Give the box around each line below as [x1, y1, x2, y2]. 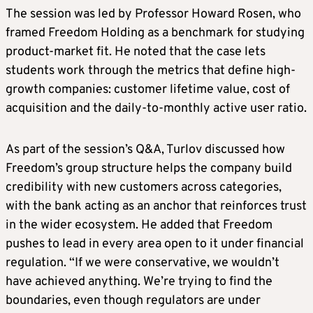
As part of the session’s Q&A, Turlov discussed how [6, 142, 285, 159]
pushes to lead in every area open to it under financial [6, 236, 304, 253]
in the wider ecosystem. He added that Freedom [6, 217, 272, 234]
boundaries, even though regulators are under [6, 293, 261, 310]
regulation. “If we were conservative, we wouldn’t [6, 255, 279, 272]
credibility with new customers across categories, [6, 180, 282, 196]
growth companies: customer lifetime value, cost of [6, 82, 290, 99]
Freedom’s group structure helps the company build [6, 161, 292, 177]
